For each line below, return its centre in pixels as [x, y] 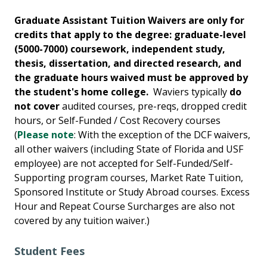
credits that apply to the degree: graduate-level [130, 35]
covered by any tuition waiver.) [82, 221]
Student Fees [49, 251]
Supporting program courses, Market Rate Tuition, [129, 178]
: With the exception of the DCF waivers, [162, 135]
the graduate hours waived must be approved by [131, 78]
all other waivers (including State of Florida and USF [129, 149]
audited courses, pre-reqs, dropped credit [153, 106]
